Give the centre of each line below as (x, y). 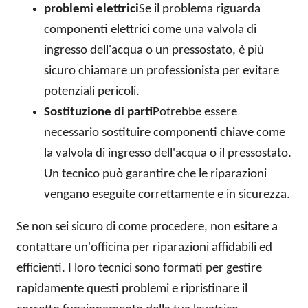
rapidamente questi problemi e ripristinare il (132, 289)
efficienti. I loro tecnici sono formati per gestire (139, 269)
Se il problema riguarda (200, 10)
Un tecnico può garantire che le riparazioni (155, 175)
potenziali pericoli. (92, 92)
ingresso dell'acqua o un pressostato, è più (154, 51)
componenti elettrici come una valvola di (150, 30)
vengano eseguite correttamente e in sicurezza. (167, 195)
